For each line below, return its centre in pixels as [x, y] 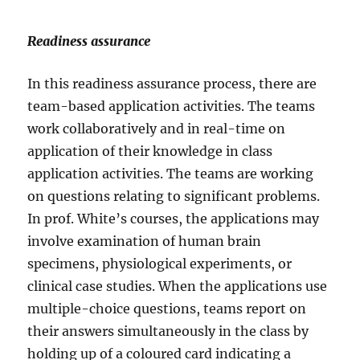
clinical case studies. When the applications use [178, 286]
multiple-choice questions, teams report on [167, 308]
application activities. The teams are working [171, 173]
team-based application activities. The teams [172, 106]
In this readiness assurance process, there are [172, 83]
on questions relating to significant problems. [174, 196]
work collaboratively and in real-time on [157, 128]
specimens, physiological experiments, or [160, 263]
